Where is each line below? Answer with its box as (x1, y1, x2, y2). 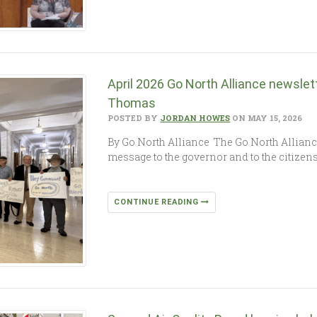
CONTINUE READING (114, 197, 202, 207)
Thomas (108, 95, 162, 110)
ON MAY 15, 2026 (230, 112, 303, 123)
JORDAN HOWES (160, 112, 231, 123)
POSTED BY (108, 112, 161, 123)
